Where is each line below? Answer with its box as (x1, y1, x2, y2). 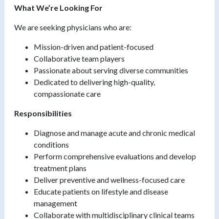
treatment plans (34, 163, 87, 173)
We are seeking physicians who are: (14, 22, 131, 32)
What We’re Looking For (14, 3, 103, 13)
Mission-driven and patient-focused (34, 42, 153, 52)
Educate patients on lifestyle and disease (34, 187, 168, 197)
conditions (34, 140, 69, 150)
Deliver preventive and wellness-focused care (34, 175, 185, 185)
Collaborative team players (34, 54, 125, 64)
